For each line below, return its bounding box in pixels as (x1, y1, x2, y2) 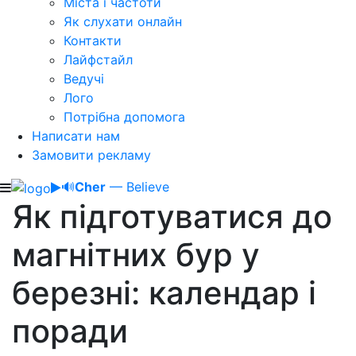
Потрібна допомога (64, 109, 185, 125)
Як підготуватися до (12, 196, 332, 236)
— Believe (106, 179, 169, 195)
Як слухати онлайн (64, 14, 182, 29)
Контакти (64, 33, 122, 48)
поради (12, 311, 128, 350)
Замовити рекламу (32, 147, 151, 163)
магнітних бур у (12, 234, 260, 274)
